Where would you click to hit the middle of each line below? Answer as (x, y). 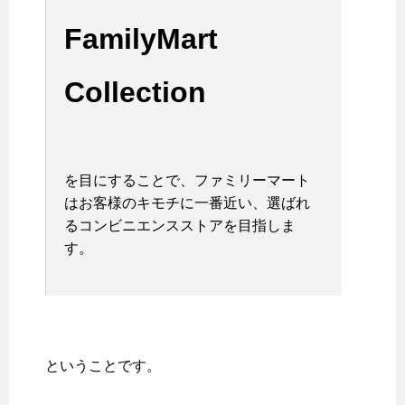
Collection (135, 92)
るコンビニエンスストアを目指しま (180, 226)
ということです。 (103, 366)
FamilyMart (141, 39)
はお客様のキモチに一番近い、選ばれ (187, 203)
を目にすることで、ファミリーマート (187, 181)
